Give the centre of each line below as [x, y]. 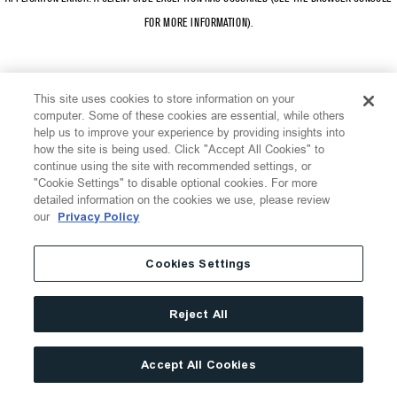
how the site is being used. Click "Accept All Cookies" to [179, 149]
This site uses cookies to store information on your [164, 98]
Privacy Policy [99, 217]
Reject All [198, 314]
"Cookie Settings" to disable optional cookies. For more [176, 183]
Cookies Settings [198, 264]
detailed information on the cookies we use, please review [182, 199]
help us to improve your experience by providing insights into [190, 132]
